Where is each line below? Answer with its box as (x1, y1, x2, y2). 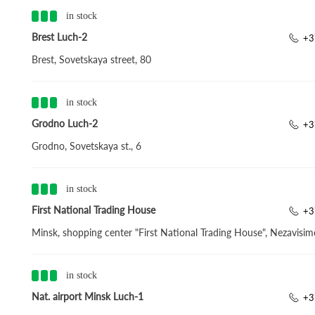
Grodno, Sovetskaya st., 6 (31, 140, 141, 152)
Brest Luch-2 (31, 31, 87, 43)
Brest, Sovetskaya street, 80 (31, 53, 151, 65)
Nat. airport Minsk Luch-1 (31, 290, 143, 302)
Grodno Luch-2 (31, 117, 98, 129)
